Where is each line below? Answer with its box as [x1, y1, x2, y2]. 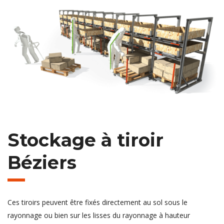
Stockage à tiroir [7, 128, 163, 151]
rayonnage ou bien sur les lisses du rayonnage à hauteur [7, 210, 190, 220]
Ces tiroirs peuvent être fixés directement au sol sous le [7, 197, 187, 207]
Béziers [7, 151, 76, 173]
